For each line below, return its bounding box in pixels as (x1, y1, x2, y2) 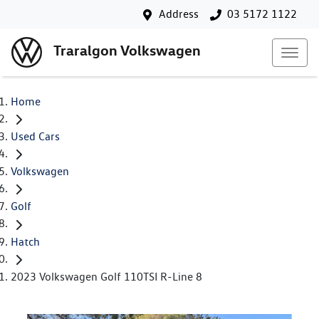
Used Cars (11, 130, 60, 144)
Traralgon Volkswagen (53, 41, 201, 60)
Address (159, 7, 199, 21)
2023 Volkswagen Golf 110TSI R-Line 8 (11, 269, 202, 283)
